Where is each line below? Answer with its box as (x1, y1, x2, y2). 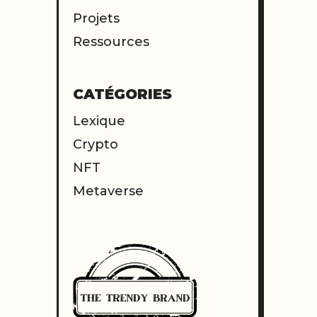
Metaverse (73, 183, 144, 200)
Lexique (73, 113, 125, 129)
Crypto (73, 137, 118, 153)
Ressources (73, 34, 149, 50)
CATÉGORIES (73, 86, 172, 103)
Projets (73, 11, 120, 27)
